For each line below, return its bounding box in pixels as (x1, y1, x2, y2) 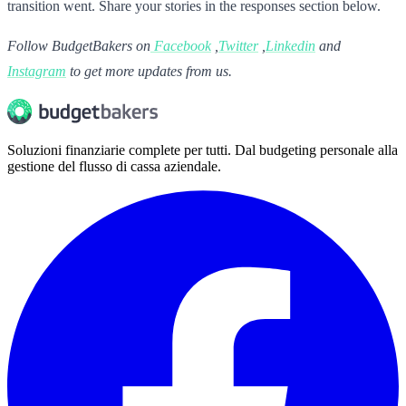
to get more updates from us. (70, 63, 232, 79)
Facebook (154, 37, 211, 53)
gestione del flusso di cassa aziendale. (7, 158, 221, 174)
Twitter (218, 37, 258, 53)
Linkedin (266, 37, 315, 53)
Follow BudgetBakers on (7, 37, 150, 53)
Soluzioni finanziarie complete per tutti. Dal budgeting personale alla (7, 141, 398, 158)
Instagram (7, 63, 66, 79)
